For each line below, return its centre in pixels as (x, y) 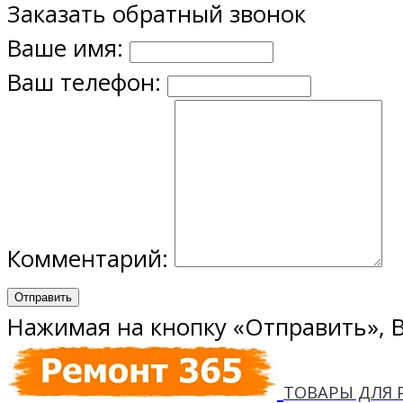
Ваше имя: (65, 48)
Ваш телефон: (84, 82)
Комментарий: (91, 258)
